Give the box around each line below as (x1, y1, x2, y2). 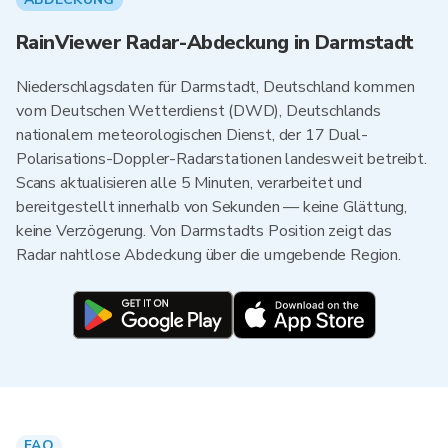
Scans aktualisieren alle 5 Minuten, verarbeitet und (16, 172, 362, 194)
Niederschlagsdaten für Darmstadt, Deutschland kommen (16, 76, 415, 98)
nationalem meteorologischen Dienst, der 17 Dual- (16, 124, 368, 146)
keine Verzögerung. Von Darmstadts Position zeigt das (16, 220, 392, 242)
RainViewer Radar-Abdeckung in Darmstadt (16, 29, 414, 56)
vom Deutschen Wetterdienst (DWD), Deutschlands (16, 100, 381, 122)
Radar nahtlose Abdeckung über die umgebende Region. (16, 244, 401, 266)
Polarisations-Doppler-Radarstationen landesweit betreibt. (16, 148, 427, 170)
